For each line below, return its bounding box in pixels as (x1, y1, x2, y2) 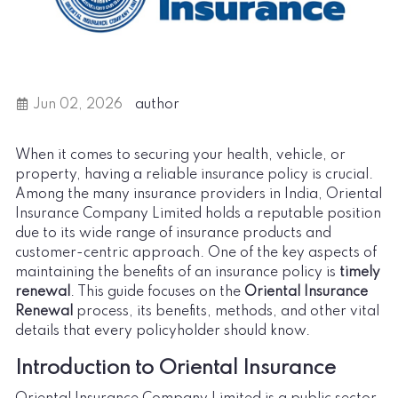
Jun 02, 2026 (29, 97, 123, 112)
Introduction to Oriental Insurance (15, 357, 336, 378)
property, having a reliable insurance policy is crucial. (15, 167, 373, 182)
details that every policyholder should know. (15, 323, 310, 338)
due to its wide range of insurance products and (15, 226, 331, 241)
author (135, 97, 179, 112)
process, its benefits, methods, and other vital (73, 304, 379, 319)
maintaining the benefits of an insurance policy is (15, 265, 339, 280)
